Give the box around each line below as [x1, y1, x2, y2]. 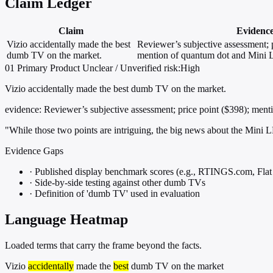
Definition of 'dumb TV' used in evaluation [32, 188, 200, 199]
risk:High [164, 63, 200, 74]
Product [50, 63, 80, 74]
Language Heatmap [5, 211, 128, 227]
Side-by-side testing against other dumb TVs [32, 177, 205, 188]
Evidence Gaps [5, 146, 63, 157]
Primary [17, 63, 48, 74]
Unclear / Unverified [82, 63, 161, 74]
